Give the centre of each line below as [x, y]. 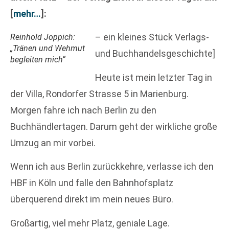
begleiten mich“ [38, 60]
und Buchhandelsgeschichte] [155, 54]
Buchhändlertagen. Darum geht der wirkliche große [114, 126]
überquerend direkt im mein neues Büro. [92, 199]
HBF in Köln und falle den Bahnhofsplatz [92, 183]
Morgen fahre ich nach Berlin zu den [83, 110]
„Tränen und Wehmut [48, 49]
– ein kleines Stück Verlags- [152, 37]
